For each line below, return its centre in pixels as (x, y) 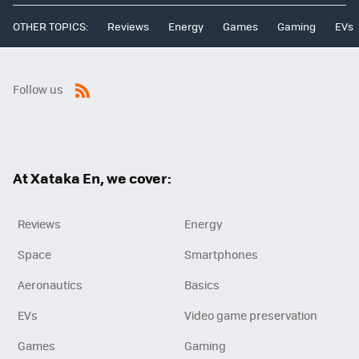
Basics (202, 285)
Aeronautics (50, 285)
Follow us (38, 89)
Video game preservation (251, 315)
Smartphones (221, 254)
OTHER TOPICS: (50, 26)
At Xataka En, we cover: (92, 178)
